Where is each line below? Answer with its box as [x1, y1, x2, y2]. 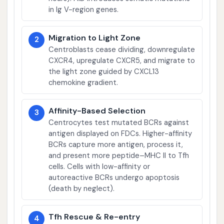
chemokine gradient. [48, 77, 118, 87]
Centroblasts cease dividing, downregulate [48, 44, 195, 54]
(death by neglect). [48, 183, 115, 193]
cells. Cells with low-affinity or [48, 161, 150, 171]
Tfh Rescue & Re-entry [48, 211, 140, 222]
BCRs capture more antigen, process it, [48, 139, 183, 149]
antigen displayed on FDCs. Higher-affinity [48, 128, 192, 138]
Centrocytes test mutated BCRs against [48, 117, 189, 127]
